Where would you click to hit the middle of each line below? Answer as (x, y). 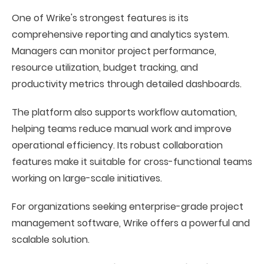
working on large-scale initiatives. (87, 178)
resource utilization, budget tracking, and (105, 67)
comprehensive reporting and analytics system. (121, 34)
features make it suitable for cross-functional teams (132, 162)
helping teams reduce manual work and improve (122, 129)
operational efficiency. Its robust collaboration (117, 145)
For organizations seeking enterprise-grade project (128, 207)
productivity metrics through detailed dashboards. (127, 84)
